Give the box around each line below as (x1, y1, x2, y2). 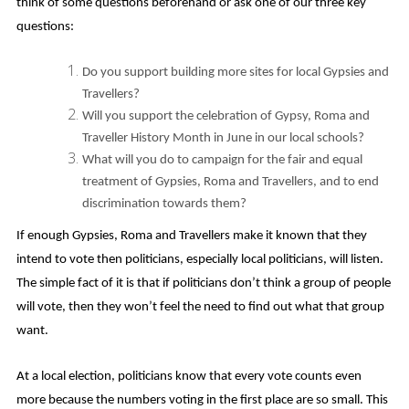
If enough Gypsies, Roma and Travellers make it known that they (16, 228, 367, 243)
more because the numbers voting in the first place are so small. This (16, 393, 388, 407)
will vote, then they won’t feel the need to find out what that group (16, 299, 384, 314)
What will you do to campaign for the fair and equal (81, 153, 362, 168)
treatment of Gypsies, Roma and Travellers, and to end (81, 175, 379, 190)
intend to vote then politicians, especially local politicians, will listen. (16, 252, 383, 267)
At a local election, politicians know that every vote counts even (16, 369, 362, 383)
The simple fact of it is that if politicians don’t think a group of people (16, 276, 391, 290)
